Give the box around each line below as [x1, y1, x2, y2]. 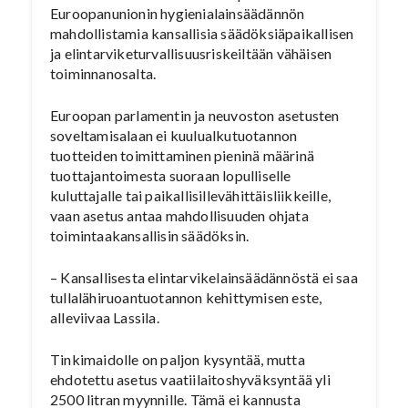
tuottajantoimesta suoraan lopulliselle [50, 167, 291, 184]
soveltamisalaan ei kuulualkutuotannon [50, 127, 298, 144]
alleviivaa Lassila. [50, 309, 159, 326]
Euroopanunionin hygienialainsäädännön [50, 5, 305, 22]
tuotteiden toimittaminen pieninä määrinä [50, 147, 314, 164]
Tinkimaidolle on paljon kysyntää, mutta [50, 351, 305, 368]
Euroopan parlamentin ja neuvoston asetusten [50, 107, 340, 124]
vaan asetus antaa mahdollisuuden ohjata [50, 207, 309, 224]
